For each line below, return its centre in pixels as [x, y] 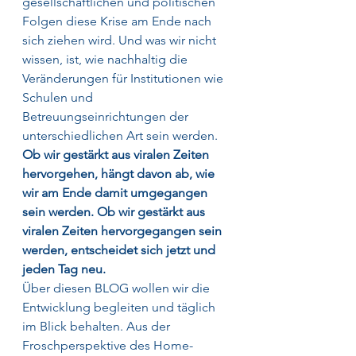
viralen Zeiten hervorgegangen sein [124, 230]
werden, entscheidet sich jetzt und [120, 250]
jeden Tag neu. [64, 269]
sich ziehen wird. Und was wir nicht [121, 40]
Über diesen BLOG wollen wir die [118, 288]
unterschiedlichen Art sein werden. [122, 135]
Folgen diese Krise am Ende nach [118, 21]
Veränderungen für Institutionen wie [124, 78]
